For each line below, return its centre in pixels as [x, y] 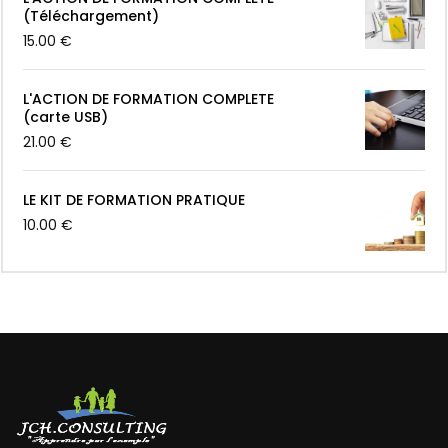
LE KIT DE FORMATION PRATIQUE [134, 200]
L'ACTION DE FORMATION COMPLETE [148, 99]
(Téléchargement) [91, 16]
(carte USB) [65, 117]
